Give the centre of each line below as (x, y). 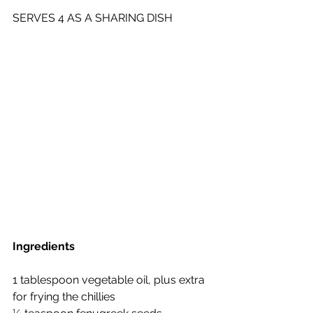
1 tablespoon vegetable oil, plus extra (110, 280)
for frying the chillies (64, 297)
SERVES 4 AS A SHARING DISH (93, 18)
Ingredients (44, 247)
